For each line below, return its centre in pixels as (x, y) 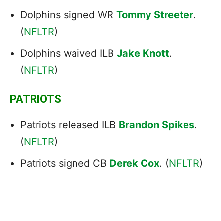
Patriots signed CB (65, 163)
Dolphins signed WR (68, 15)
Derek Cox (134, 163)
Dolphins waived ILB (69, 53)
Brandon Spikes (157, 125)
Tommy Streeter (155, 15)
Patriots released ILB (70, 125)
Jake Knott (143, 53)
